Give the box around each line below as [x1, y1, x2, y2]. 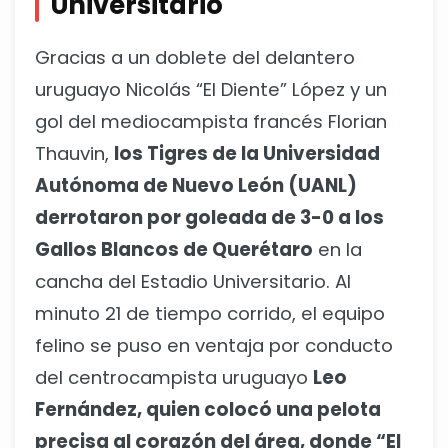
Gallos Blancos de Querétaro [35, 236, 313, 262]
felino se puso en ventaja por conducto [35, 332, 393, 358]
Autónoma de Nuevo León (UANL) [35, 172, 357, 198]
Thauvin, [35, 140, 114, 166]
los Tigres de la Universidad [114, 140, 380, 166]
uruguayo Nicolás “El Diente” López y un [35, 76, 387, 102]
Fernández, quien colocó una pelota [35, 396, 381, 422]
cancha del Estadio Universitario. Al [35, 268, 351, 294]
